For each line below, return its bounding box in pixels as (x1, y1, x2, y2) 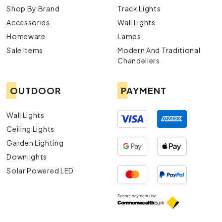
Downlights (6, 152, 48, 162)
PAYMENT (121, 85, 167, 97)
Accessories (6, 18, 50, 27)
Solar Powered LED (6, 166, 74, 175)
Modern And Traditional (117, 46, 201, 55)
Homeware (6, 32, 46, 41)
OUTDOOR (10, 85, 61, 97)
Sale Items (6, 46, 44, 55)
